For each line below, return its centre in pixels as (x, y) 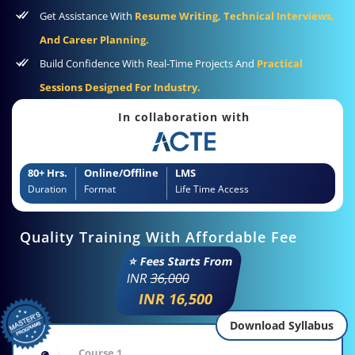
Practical (280, 63)
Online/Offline (121, 173)
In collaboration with (183, 116)
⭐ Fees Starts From (181, 261)
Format (100, 189)
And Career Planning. (94, 39)
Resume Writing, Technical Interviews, (235, 15)
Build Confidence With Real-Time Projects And (148, 63)
